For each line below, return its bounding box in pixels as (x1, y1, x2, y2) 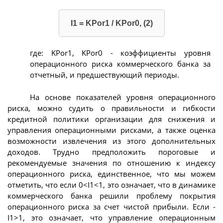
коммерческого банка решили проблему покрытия (7, 190, 216, 201)
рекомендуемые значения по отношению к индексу (7, 157, 216, 168)
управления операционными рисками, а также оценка (7, 124, 216, 135)
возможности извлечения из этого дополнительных (7, 135, 216, 146)
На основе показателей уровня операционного (30, 92, 216, 102)
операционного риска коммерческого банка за (30, 59, 211, 69)
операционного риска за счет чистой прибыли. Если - (7, 201, 216, 212)
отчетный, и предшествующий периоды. (30, 70, 179, 80)
